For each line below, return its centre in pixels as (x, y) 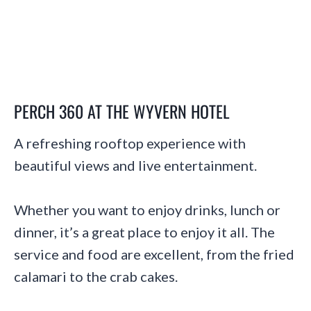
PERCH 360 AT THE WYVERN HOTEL (122, 111)
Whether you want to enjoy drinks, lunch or (147, 209)
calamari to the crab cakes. (96, 276)
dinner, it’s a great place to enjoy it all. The (144, 232)
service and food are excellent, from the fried (154, 254)
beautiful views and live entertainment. (135, 165)
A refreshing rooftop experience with (130, 143)
